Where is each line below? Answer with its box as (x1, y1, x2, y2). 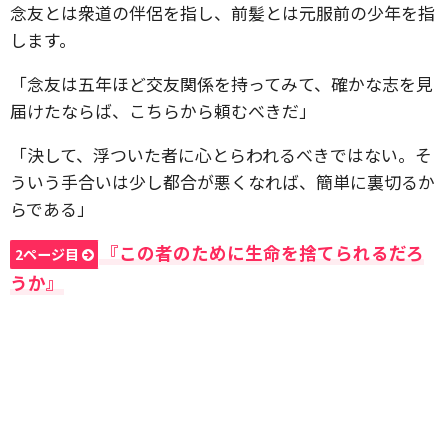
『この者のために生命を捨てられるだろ (101, 240, 424, 265)
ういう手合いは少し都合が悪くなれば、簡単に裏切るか (10, 169, 435, 194)
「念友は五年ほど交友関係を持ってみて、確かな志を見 (10, 71, 433, 96)
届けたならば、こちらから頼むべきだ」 (10, 98, 316, 123)
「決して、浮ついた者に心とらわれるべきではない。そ (10, 142, 432, 167)
